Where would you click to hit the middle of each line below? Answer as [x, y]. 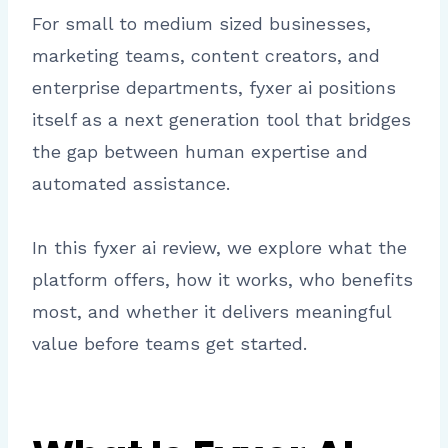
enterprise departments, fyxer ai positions [214, 88]
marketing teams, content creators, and [206, 56]
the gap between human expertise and [200, 152]
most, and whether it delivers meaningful [211, 312]
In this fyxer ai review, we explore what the [219, 248]
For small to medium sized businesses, [201, 24]
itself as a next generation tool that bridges [221, 120]
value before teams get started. [169, 344]
